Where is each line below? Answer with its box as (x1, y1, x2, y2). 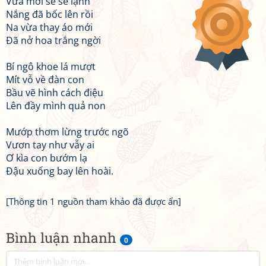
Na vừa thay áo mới (6, 21, 93, 34)
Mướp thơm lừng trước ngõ (6, 125, 129, 138)
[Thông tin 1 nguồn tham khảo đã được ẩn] (6, 195, 181, 207)
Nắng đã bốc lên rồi (6, 8, 93, 21)
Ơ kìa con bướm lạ (6, 151, 87, 164)
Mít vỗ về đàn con (6, 73, 84, 86)
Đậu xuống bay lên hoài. (6, 164, 113, 178)
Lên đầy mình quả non (6, 99, 106, 112)
